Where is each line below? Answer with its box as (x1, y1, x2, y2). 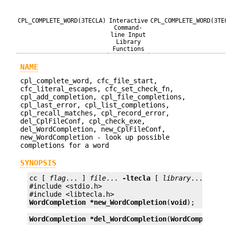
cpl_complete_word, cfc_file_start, (20, 76, 157, 85)
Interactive (108, 17, 148, 24)
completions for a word (20, 141, 109, 149)
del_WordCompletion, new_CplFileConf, (20, 125, 165, 133)
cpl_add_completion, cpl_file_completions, (20, 92, 186, 101)
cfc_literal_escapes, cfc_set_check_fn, (20, 84, 174, 93)
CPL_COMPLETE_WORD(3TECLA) (18, 17, 106, 24)
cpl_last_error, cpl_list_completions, (20, 100, 169, 109)
